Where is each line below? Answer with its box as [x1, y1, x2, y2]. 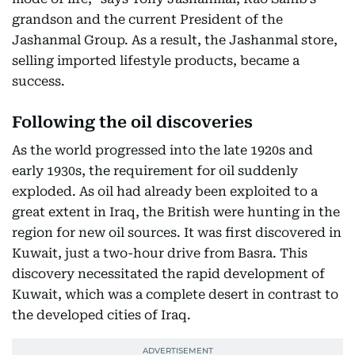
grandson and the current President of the [12, 12, 283, 28]
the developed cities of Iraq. [12, 307, 191, 323]
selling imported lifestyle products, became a [12, 53, 300, 69]
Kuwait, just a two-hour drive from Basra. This [12, 246, 307, 261]
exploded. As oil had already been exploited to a [12, 184, 318, 200]
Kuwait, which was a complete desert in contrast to [12, 287, 338, 303]
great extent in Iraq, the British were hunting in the [12, 204, 340, 220]
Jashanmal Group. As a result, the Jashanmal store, [12, 32, 338, 48]
